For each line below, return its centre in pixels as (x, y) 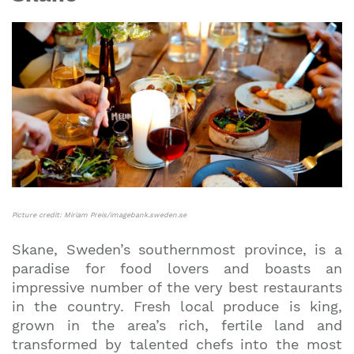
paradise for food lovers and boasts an (177, 268)
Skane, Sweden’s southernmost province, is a (177, 249)
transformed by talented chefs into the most (177, 344)
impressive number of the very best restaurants (177, 287)
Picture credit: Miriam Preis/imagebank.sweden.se (99, 215)
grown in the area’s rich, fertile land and (177, 325)
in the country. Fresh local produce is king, (177, 306)
